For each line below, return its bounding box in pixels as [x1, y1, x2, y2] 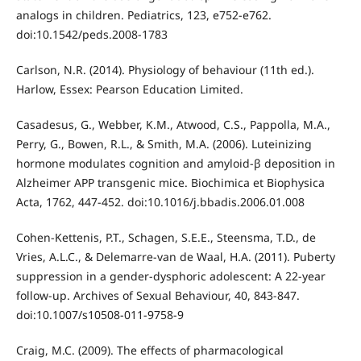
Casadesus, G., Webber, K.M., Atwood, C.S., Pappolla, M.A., [15, 116, 330, 132]
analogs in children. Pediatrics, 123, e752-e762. [15, 6, 272, 23]
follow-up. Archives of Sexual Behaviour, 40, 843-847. [15, 287, 300, 303]
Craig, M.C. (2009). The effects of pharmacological [15, 342, 284, 358]
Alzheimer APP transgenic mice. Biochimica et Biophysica [15, 174, 325, 190]
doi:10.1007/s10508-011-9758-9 [15, 306, 184, 322]
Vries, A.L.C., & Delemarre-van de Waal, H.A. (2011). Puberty [15, 248, 335, 264]
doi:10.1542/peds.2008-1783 [15, 26, 168, 42]
